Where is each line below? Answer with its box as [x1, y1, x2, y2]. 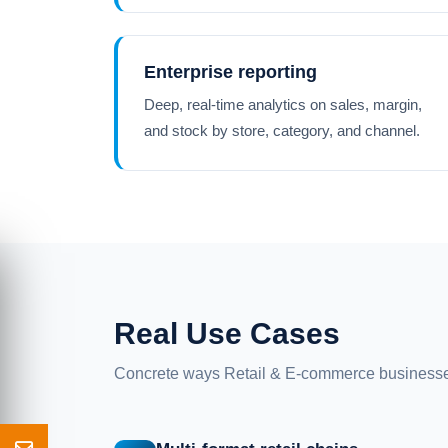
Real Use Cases [114, 316, 340, 350]
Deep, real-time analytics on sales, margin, [144, 96, 422, 113]
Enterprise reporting [144, 62, 317, 82]
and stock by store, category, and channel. [144, 122, 420, 139]
